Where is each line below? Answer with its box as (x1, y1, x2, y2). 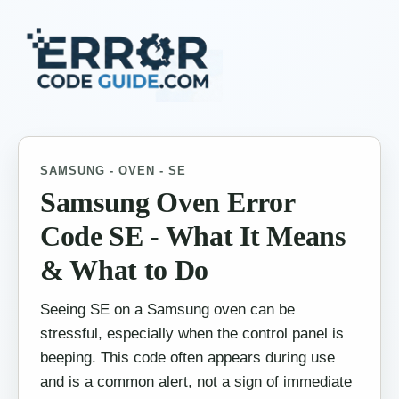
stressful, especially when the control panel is (40, 323, 344, 342)
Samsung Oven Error (40, 186, 295, 219)
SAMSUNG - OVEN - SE (40, 164, 187, 178)
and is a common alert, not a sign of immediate (40, 371, 352, 390)
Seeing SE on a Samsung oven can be (40, 299, 295, 318)
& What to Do (40, 254, 209, 287)
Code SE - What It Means (40, 220, 346, 253)
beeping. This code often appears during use (40, 347, 335, 366)
